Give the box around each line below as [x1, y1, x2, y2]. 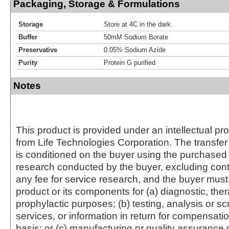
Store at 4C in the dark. [104, 20, 173, 28]
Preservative [18, 45, 57, 54]
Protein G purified [104, 58, 155, 66]
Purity [18, 58, 37, 66]
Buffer [18, 33, 37, 41]
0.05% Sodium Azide [104, 45, 166, 54]
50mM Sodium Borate [104, 33, 168, 41]
